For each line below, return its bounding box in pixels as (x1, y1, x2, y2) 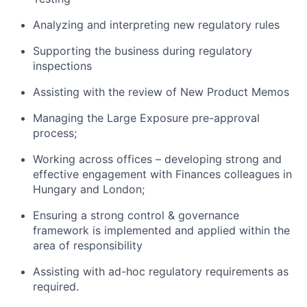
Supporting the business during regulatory (33, 44, 252, 58)
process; (33, 126, 77, 140)
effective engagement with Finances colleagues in (33, 167, 292, 181)
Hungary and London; (33, 182, 145, 196)
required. (33, 280, 79, 293)
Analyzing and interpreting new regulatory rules (33, 18, 280, 32)
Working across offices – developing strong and (33, 152, 282, 166)
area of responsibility (33, 238, 143, 252)
